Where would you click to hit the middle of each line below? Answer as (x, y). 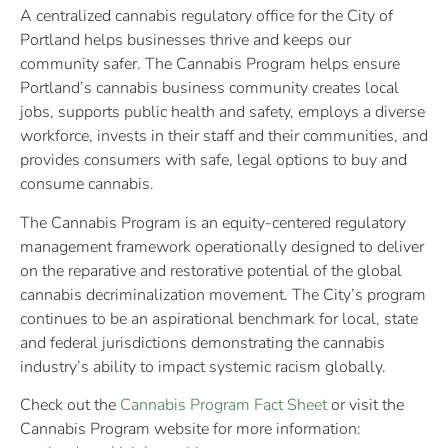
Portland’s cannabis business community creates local (209, 88)
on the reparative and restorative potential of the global (211, 270)
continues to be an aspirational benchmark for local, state (219, 318)
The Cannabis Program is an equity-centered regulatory (213, 222)
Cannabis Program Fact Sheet (223, 405)
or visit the (365, 405)
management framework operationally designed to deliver (222, 246)
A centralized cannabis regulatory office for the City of (206, 16)
